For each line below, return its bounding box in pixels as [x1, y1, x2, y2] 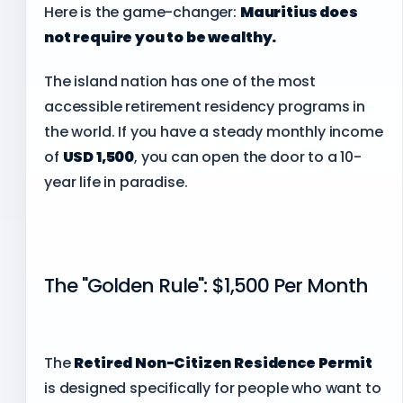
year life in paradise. [44, 172, 188, 193]
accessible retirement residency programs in [44, 96, 366, 118]
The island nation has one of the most [44, 71, 317, 93]
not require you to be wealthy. [44, 26, 277, 48]
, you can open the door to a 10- [134, 147, 362, 168]
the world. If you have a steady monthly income [44, 121, 383, 143]
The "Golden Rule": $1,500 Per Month [44, 271, 368, 300]
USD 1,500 [62, 147, 135, 168]
